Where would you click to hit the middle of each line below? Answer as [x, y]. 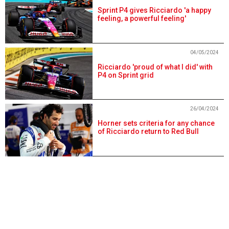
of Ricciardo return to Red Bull [148, 132]
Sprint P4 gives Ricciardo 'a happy [155, 10]
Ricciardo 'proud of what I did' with [155, 67]
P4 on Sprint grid [126, 75]
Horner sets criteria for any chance [156, 123]
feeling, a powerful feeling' [142, 18]
